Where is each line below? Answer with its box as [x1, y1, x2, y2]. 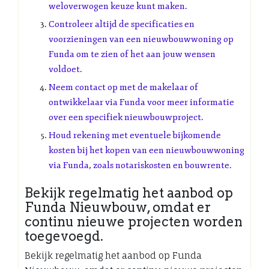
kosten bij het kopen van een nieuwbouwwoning [49, 144, 244, 156]
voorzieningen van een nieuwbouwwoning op [49, 33, 234, 45]
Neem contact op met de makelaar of [49, 81, 198, 93]
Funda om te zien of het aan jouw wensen [49, 48, 216, 60]
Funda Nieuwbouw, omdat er [25, 199, 211, 215]
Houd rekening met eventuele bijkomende [49, 129, 221, 141]
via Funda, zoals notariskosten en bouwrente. [49, 159, 232, 171]
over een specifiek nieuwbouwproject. [49, 111, 204, 123]
